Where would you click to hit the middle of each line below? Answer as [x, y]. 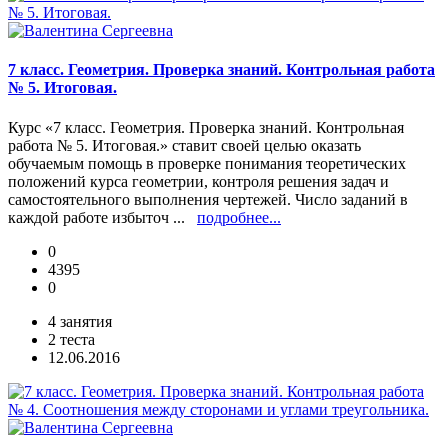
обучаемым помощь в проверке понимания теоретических [207, 163]
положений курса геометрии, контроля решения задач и [198, 181]
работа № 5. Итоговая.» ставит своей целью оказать [184, 145]
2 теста [71, 339]
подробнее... [239, 217]
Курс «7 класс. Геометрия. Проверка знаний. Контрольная [206, 127]
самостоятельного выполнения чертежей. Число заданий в [208, 199]
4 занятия [80, 321]
